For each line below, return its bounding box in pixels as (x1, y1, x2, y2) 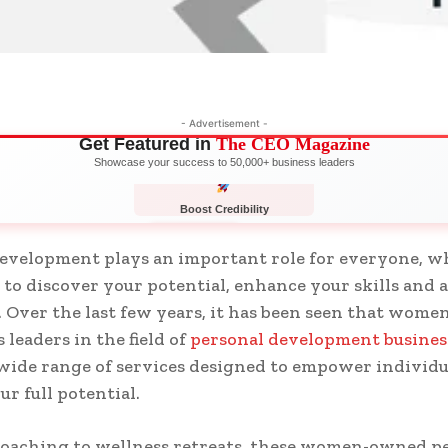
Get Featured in (78, 133, 216, 154)
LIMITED (252, 231, 293, 243)
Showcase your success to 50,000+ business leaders (93, 155, 355, 168)
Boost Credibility (179, 203, 269, 216)
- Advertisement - (180, 116, 268, 129)
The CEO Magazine (215, 133, 370, 154)
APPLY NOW (162, 231, 227, 244)
